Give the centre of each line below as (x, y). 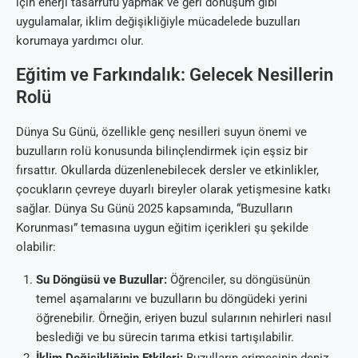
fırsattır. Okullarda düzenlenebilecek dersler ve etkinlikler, (167, 171)
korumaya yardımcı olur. (80, 41)
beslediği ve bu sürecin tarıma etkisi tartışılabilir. (165, 338)
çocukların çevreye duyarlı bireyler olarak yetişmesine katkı (173, 190)
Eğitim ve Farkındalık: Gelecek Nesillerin (175, 75)
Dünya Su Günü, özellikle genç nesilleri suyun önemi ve (161, 132)
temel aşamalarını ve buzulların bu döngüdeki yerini (172, 299)
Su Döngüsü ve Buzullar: (101, 280)
